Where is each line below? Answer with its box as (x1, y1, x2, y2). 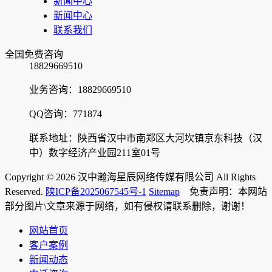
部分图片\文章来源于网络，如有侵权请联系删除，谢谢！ (5, 200, 250, 211)
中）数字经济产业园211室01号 (29, 147, 160, 158)
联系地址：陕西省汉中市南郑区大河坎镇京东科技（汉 (29, 132, 262, 143)
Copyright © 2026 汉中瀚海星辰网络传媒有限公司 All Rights (5, 171, 256, 182)
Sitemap (149, 186, 180, 197)
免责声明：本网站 (180, 186, 267, 197)
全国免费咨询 (5, 49, 63, 59)
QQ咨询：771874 (29, 108, 102, 119)
